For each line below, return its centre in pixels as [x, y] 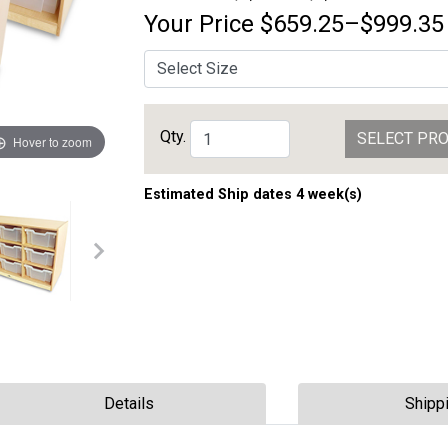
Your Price [199, 24]
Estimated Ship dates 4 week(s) [253, 194]
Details [129, 403]
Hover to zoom [52, 141]
